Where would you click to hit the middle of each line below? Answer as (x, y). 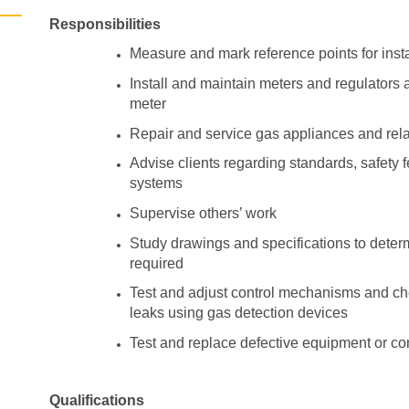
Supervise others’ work (204, 213)
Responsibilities (105, 24)
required (157, 263)
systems (157, 184)
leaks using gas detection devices (239, 313)
